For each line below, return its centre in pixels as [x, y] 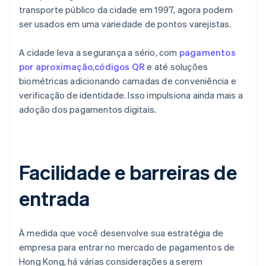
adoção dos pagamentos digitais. [88, 110]
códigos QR [120, 67]
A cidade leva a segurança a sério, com [99, 53]
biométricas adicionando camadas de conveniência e [128, 81]
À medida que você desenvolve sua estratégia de [121, 233]
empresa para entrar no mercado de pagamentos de [127, 247]
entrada [55, 198]
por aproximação [56, 67]
